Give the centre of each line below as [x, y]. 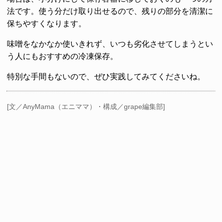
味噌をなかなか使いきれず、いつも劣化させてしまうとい [110, 44]
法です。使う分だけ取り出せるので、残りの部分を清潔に [110, 11]
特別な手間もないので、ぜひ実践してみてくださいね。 [106, 76]
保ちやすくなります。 [47, 23]
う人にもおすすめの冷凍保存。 [62, 56]
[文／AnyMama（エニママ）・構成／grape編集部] [86, 106]
